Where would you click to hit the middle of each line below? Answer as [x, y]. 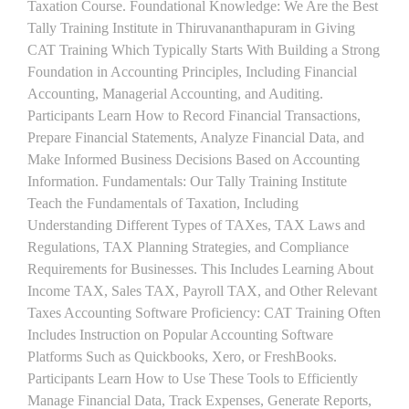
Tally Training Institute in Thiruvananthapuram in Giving [191, 28]
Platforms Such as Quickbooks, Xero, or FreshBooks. [182, 357]
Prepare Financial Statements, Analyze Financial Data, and [196, 137]
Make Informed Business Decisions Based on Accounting [194, 159]
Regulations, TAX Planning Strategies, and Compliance [188, 247]
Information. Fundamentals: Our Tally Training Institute [187, 181]
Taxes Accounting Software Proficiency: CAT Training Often [204, 313]
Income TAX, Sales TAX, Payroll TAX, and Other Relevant [202, 291]
